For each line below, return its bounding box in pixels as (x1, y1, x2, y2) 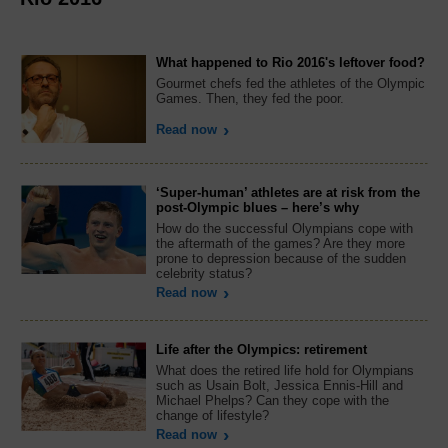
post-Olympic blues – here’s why (156, 200, 359, 216)
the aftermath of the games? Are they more (156, 236, 405, 252)
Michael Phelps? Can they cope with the (156, 393, 389, 409)
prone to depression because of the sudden (156, 251, 406, 267)
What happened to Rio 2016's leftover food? (156, 54, 425, 70)
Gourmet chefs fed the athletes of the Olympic (156, 75, 425, 91)
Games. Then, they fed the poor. (156, 90, 344, 106)
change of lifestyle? (156, 408, 269, 424)
